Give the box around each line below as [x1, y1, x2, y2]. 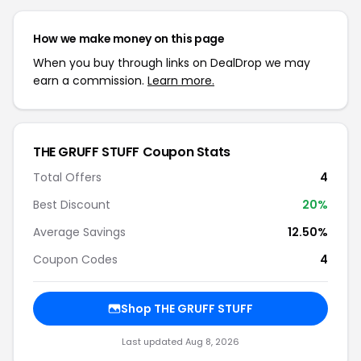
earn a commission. [33, 73, 147, 89]
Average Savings [33, 224, 126, 240]
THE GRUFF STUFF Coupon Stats [33, 143, 230, 161]
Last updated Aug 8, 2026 [122, 335, 239, 348]
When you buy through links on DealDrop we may [33, 55, 310, 71]
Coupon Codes [33, 251, 118, 268]
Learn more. [147, 73, 214, 89]
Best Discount [33, 197, 110, 213]
